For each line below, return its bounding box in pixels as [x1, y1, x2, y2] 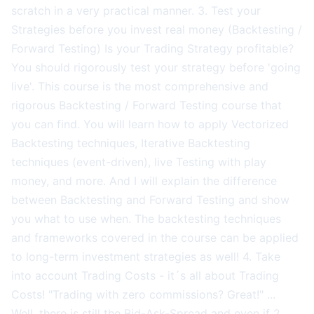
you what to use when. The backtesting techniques [11, 211, 281, 226]
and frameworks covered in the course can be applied [11, 230, 299, 245]
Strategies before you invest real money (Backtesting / [11, 22, 302, 36]
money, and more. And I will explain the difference [11, 173, 277, 188]
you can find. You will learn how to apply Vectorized [11, 116, 289, 131]
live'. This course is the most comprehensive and [11, 78, 268, 93]
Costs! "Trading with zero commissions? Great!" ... [11, 287, 275, 301]
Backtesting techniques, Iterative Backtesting [11, 135, 250, 150]
